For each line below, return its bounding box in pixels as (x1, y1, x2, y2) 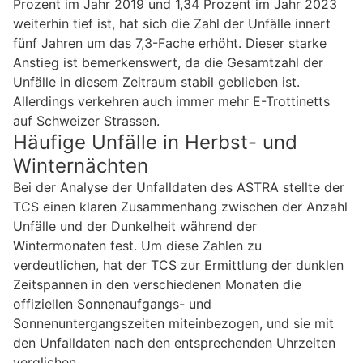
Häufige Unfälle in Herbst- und (13, 130, 297, 154)
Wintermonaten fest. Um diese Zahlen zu (13, 237, 262, 254)
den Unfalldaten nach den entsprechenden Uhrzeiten (13, 334, 335, 351)
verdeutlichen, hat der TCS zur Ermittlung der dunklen (13, 256, 344, 273)
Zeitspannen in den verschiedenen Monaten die (13, 275, 301, 293)
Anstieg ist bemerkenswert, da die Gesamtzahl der (13, 53, 323, 70)
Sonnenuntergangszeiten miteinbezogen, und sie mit (13, 314, 334, 331)
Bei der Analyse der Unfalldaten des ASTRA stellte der (13, 178, 344, 195)
